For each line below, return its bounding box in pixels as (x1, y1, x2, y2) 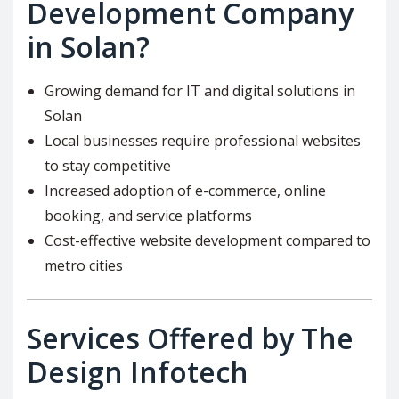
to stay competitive (45, 155, 171, 175)
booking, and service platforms (45, 205, 252, 225)
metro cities (45, 255, 123, 275)
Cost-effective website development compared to (45, 230, 370, 250)
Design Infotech (27, 352, 248, 391)
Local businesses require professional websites (45, 130, 361, 151)
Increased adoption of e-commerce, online (45, 180, 326, 200)
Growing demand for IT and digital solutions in (45, 80, 355, 101)
